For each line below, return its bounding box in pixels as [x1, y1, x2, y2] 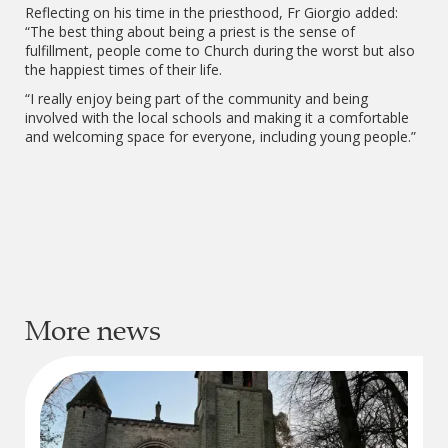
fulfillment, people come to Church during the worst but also [25, 41, 415, 60]
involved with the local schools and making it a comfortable [25, 108, 409, 127]
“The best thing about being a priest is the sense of [25, 22, 355, 41]
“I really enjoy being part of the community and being [25, 89, 368, 108]
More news [25, 311, 161, 348]
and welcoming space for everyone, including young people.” [25, 127, 416, 146]
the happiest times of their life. [25, 60, 222, 79]
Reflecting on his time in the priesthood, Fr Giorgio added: [25, 3, 398, 22]
